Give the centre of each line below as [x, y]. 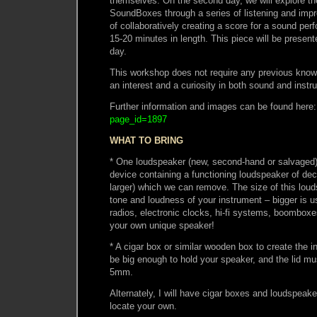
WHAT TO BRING [146, 140]
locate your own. [143, 306]
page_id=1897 [138, 119]
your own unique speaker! [162, 225]
